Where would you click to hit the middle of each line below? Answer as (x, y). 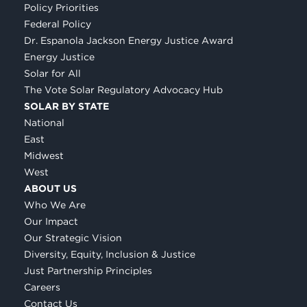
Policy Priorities (61, 7)
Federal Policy (58, 24)
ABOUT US (50, 188)
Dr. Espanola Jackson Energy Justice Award (128, 40)
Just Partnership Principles (88, 270)
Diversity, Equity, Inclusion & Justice (110, 254)
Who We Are (55, 205)
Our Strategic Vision (73, 237)
